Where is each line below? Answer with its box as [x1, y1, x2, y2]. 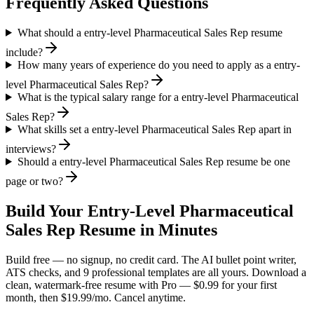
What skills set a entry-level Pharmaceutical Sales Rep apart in [17, 123, 292, 135]
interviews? [6, 142, 56, 155]
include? [6, 46, 43, 58]
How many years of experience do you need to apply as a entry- [17, 58, 300, 71]
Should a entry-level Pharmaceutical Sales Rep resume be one [17, 155, 290, 168]
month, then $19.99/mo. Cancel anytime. [6, 291, 186, 303]
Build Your [6, 201, 88, 220]
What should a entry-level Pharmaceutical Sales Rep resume [17, 26, 282, 39]
